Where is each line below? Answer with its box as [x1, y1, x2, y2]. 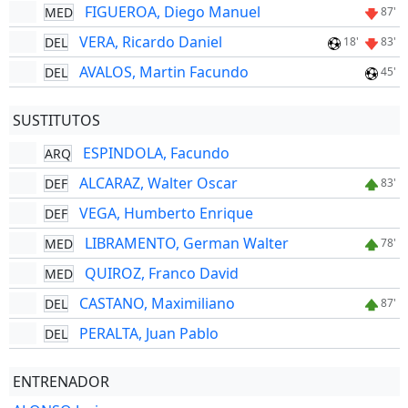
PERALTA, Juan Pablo [78, 323, 219, 343]
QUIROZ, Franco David [84, 263, 239, 283]
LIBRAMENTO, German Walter [84, 233, 289, 253]
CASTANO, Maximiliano [78, 293, 235, 313]
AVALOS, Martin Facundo [78, 62, 249, 82]
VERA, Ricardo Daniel [78, 32, 222, 52]
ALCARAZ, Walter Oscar [78, 173, 238, 193]
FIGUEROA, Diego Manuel [84, 2, 260, 22]
